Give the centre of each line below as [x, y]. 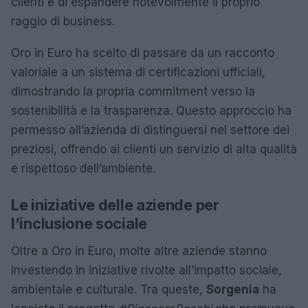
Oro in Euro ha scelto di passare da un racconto [143, 53]
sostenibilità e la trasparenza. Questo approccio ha [151, 111]
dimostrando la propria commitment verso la [133, 91]
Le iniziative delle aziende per [115, 205]
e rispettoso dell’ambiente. [83, 168]
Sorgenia [233, 289]
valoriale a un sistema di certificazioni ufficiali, [138, 72]
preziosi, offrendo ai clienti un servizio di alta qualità [154, 149]
